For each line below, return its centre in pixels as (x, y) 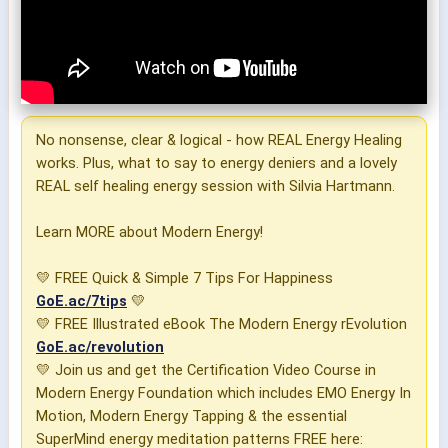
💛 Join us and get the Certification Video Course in (206, 370)
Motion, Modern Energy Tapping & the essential (191, 416)
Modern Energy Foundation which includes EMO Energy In (223, 393)
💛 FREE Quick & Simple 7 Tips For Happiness (184, 278)
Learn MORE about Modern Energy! (149, 232)
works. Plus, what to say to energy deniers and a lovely (216, 163)
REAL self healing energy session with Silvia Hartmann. (215, 186)
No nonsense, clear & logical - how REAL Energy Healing (219, 140)
